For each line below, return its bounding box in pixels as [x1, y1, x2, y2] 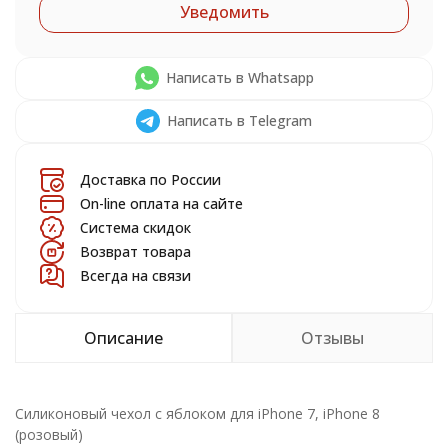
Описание [84, 327, 163, 349]
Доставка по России [80, 170, 221, 189]
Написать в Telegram [167, 111, 312, 130]
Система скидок [80, 218, 191, 237]
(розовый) [15, 425, 83, 444]
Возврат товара [80, 242, 191, 261]
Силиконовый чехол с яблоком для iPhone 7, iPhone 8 [15, 404, 380, 423]
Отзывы [301, 327, 364, 349]
